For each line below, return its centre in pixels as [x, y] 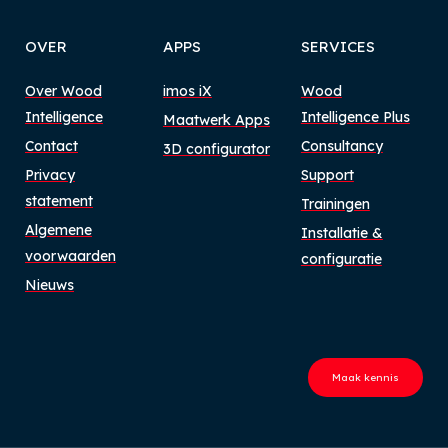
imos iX [187, 91]
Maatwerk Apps [216, 120]
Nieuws [49, 285]
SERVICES [337, 47]
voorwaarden [70, 256]
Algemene [58, 230]
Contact [51, 146]
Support [327, 175]
